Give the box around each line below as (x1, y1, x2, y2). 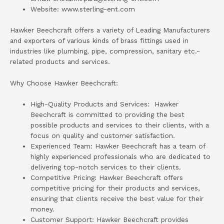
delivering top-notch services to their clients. (30, 163, 181, 171)
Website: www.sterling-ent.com (30, 5, 135, 13)
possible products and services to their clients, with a (30, 121, 209, 129)
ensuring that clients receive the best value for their (30, 194, 204, 203)
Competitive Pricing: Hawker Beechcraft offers (30, 173, 183, 182)
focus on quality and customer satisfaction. (30, 131, 175, 140)
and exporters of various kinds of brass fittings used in (10, 36, 188, 44)
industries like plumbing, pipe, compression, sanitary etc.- (10, 46, 200, 55)
